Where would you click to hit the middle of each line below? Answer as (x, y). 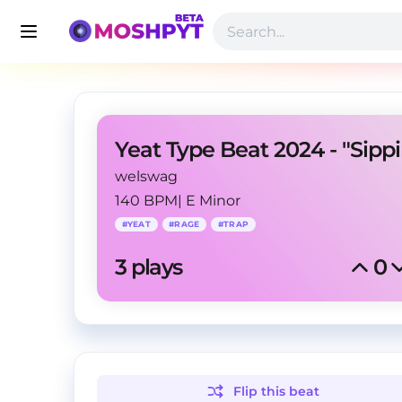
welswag (146, 176)
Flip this (262, 391)
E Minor (213, 201)
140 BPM (146, 201)
